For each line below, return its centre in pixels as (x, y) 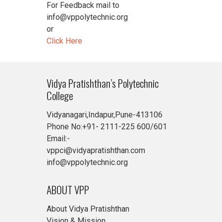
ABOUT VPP (68, 190)
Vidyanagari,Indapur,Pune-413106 (105, 115)
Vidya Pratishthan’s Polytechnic (103, 83)
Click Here (64, 41)
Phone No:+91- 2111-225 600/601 (107, 127)
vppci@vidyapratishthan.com (96, 150)
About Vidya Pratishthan (88, 209)
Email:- (58, 139)
